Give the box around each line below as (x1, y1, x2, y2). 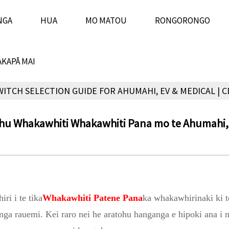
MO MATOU (85, 15, 127, 26)
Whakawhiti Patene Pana (42, 193, 143, 203)
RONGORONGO (154, 15, 210, 26)
